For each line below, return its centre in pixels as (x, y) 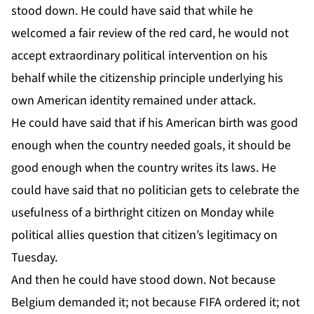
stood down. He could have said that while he (132, 11)
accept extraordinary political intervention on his (139, 55)
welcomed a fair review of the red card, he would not (150, 33)
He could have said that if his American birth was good (155, 123)
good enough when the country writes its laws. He (144, 168)
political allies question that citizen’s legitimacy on (144, 235)
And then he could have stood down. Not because (143, 280)
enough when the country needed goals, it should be (151, 145)
